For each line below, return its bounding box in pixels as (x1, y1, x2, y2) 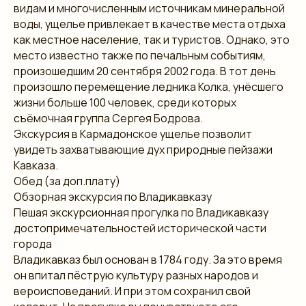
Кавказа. (14, 157, 58, 173)
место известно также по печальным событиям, (14, 47, 266, 63)
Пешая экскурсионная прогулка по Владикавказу (14, 204, 268, 220)
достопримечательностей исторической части (14, 220, 266, 236)
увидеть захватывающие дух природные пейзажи (14, 141, 273, 157)
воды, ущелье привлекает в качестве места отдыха (14, 16, 286, 31)
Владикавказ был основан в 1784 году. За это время (14, 251, 282, 267)
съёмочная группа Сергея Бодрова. (14, 110, 203, 126)
